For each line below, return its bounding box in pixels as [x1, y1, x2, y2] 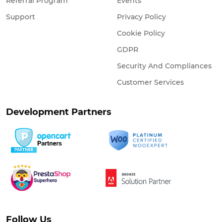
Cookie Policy [117, 29, 165, 38]
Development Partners [6, 107, 111, 118]
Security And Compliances [117, 61, 212, 71]
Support [6, 12, 35, 22]
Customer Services [117, 78, 184, 87]
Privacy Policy [117, 12, 166, 22]
